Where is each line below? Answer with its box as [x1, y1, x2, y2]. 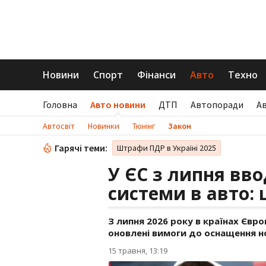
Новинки [88, 121, 119, 131]
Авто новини [90, 99, 145, 110]
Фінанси [137, 68, 176, 81]
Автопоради [191, 99, 243, 110]
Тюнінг [132, 121, 155, 131]
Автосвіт [43, 121, 75, 131]
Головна [43, 99, 77, 110]
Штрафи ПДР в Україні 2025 [117, 142, 216, 153]
